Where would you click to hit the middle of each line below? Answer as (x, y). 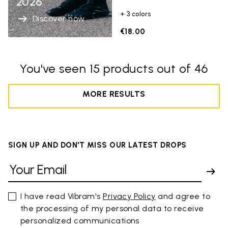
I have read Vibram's (62, 196)
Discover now (59, 18)
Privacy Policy (129, 196)
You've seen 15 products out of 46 (114, 68)
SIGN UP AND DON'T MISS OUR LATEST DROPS (97, 145)
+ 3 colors (136, 14)
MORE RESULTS (114, 94)
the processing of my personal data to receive (112, 208)
